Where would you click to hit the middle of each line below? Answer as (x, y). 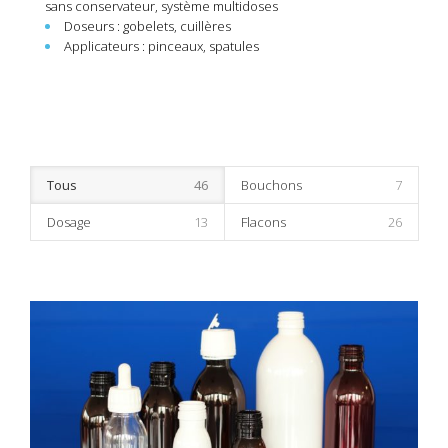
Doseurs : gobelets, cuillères (147, 26)
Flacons (263, 222)
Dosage (69, 222)
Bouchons (271, 185)
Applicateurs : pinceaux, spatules (161, 46)
